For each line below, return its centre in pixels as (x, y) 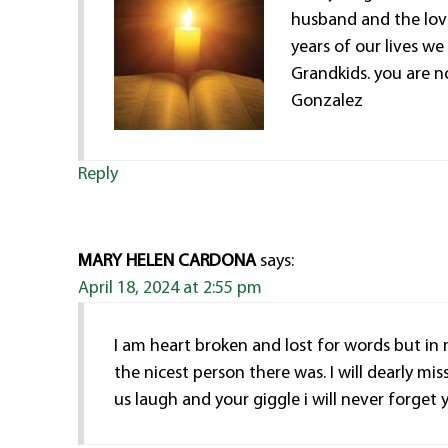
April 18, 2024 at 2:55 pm (170, 288)
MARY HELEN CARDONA (167, 261)
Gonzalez (327, 101)
